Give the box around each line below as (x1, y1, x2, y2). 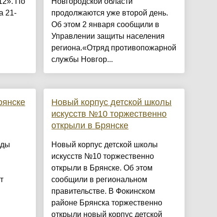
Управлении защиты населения (51, 32, 165, 41)
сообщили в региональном (51, 175, 148, 184)
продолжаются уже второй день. (51, 9, 169, 17)
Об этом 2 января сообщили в (51, 20, 160, 29)
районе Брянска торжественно (51, 199, 163, 207)
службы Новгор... (51, 55, 113, 64)
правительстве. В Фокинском (51, 187, 155, 196)
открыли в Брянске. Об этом (51, 164, 153, 172)
